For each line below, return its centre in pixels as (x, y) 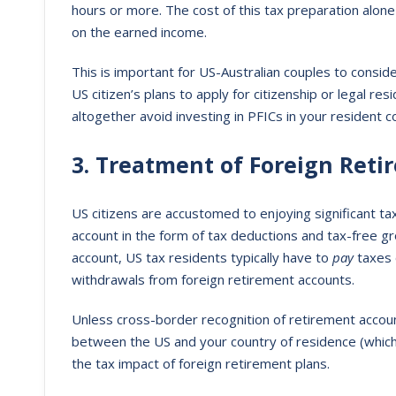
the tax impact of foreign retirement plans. (201, 363)
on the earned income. (139, 32)
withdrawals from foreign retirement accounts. (213, 279)
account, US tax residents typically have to (202, 257)
